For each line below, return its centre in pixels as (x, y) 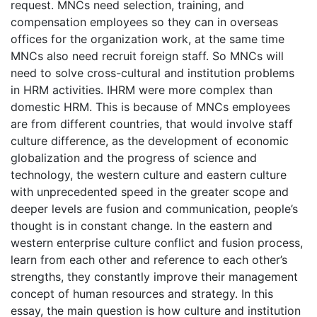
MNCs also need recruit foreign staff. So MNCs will (147, 56)
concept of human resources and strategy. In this (142, 294)
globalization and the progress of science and (134, 158)
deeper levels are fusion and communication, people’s (154, 209)
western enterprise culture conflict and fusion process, (157, 243)
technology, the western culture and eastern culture (149, 175)
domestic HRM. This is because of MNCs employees (150, 107)
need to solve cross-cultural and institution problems (152, 73)
